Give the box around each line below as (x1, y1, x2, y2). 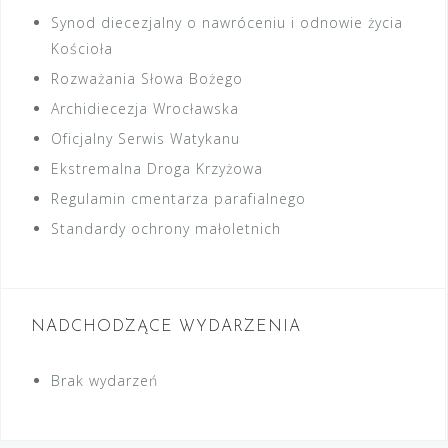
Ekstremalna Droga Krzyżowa (51, 159, 263, 178)
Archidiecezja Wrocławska (51, 99, 239, 118)
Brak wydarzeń (51, 371, 158, 390)
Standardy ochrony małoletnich (51, 219, 281, 238)
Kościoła (51, 39, 113, 58)
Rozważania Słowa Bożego (51, 69, 243, 88)
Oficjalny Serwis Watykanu (51, 129, 240, 148)
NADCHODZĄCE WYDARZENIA (31, 319, 301, 335)
